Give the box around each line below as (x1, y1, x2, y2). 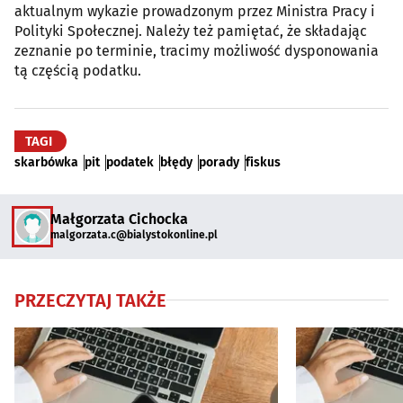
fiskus (246, 154, 281, 170)
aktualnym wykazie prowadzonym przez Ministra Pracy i (14, 2, 375, 20)
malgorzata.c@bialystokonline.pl (50, 228, 218, 242)
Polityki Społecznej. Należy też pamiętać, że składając (14, 22, 367, 40)
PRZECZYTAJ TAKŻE (14, 289, 166, 311)
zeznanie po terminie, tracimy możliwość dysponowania (14, 41, 379, 59)
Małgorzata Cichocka (50, 210, 188, 228)
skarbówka (14, 154, 78, 170)
